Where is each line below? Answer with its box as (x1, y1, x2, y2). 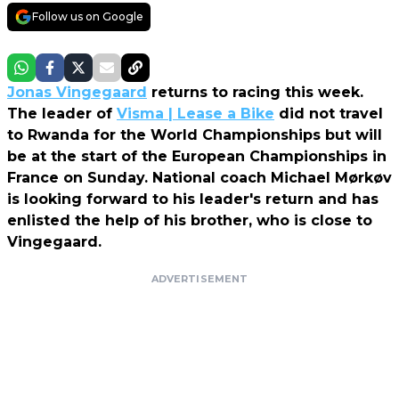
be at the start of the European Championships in (7, 147, 387, 165)
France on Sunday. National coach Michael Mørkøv (7, 168, 392, 186)
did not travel (274, 104, 383, 122)
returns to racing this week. (147, 83, 363, 101)
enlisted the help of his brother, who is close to (7, 211, 372, 229)
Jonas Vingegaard (7, 83, 147, 101)
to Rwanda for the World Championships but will (7, 126, 382, 143)
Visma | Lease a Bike (117, 104, 274, 122)
